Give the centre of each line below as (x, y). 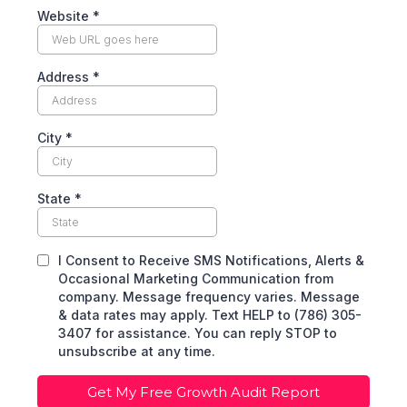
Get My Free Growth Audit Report (203, 392)
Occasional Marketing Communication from (196, 278)
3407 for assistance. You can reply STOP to (198, 333)
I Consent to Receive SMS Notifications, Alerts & (211, 260)
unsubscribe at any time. (137, 351)
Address (65, 77)
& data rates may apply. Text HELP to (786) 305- (210, 315)
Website (65, 16)
